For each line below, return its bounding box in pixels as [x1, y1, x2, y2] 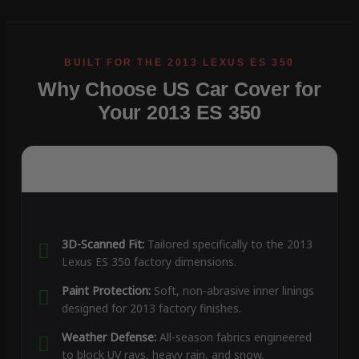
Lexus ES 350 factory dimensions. [61, 254, 236, 270]
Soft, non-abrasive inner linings [150, 283, 314, 299]
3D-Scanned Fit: [61, 236, 144, 252]
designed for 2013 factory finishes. [61, 301, 241, 317]
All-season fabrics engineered [155, 329, 312, 345]
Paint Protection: [61, 283, 151, 299]
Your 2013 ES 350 [98, 101, 261, 124]
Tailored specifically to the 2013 [143, 236, 313, 252]
